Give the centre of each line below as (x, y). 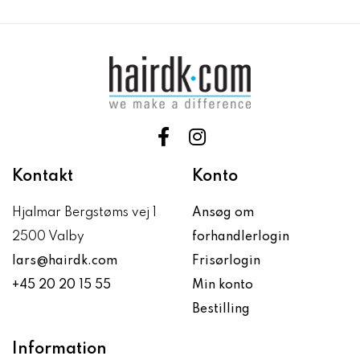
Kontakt (43, 177)
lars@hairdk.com (65, 261)
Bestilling (221, 309)
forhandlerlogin (241, 237)
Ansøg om (223, 213)
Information (59, 350)
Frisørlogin (226, 261)
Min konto (223, 285)
